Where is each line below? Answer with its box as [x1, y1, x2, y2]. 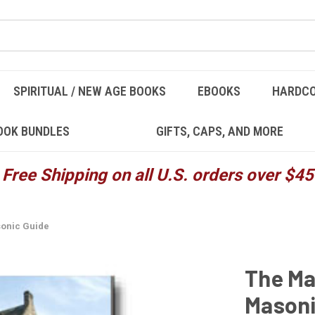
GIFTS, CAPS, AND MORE [155, 124, 283, 139]
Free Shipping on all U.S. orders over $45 [1, 165, 314, 185]
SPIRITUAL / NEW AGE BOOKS [13, 84, 166, 98]
